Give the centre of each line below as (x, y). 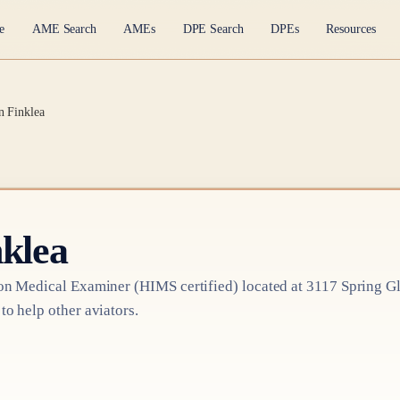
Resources (351, 29)
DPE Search (213, 29)
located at (272, 286)
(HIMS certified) (184, 286)
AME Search (64, 29)
